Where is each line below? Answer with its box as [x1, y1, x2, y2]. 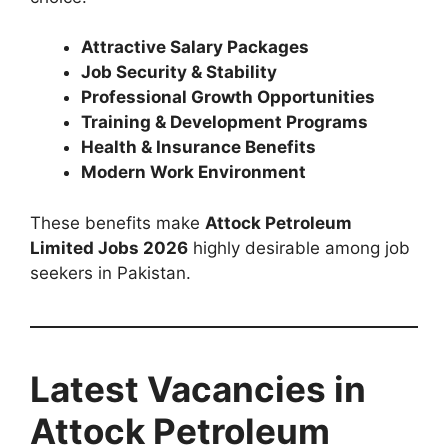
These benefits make [30, 212, 205, 233]
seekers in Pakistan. [30, 262, 191, 283]
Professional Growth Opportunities [81, 87, 375, 108]
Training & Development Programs [81, 112, 368, 133]
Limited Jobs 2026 [30, 237, 188, 258]
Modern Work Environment [81, 162, 306, 183]
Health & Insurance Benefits [81, 137, 316, 158]
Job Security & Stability [81, 62, 277, 83]
